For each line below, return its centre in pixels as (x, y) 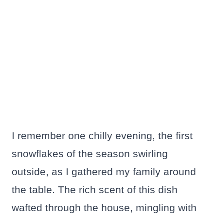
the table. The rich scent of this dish (95, 190)
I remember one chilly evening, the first (102, 136)
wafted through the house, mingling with (104, 208)
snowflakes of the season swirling (90, 154)
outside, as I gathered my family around (104, 172)
